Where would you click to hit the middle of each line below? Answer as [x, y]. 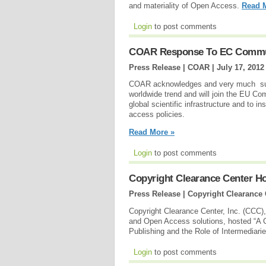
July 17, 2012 [240, 67]
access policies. [157, 115]
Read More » [152, 132]
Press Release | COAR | [173, 67]
